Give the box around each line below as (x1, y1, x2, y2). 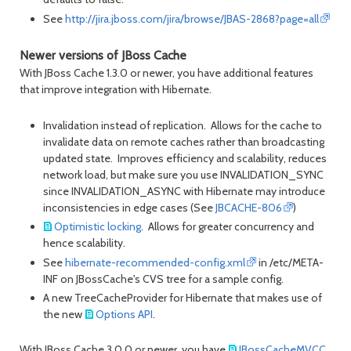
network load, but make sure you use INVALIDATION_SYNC (43, 167, 324, 182)
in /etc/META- (256, 255, 324, 270)
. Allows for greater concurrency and (141, 219, 315, 234)
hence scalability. (43, 236, 125, 251)
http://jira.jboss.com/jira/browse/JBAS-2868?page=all (65, 11, 319, 26)
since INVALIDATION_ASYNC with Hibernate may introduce (43, 183, 325, 198)
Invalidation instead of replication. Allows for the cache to (43, 118, 322, 132)
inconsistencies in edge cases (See (43, 200, 215, 215)
